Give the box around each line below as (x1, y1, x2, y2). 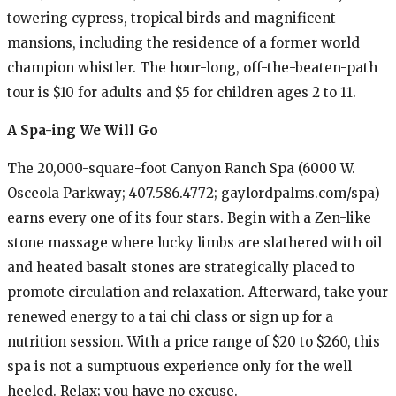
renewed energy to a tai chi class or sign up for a (7, 308, 333, 325)
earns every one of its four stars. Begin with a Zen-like (7, 209, 371, 226)
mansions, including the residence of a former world (7, 34, 360, 51)
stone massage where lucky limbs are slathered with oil (7, 233, 382, 251)
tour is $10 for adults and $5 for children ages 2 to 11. (7, 83, 356, 101)
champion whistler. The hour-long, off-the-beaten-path (7, 58, 377, 76)
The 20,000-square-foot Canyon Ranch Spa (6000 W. (7, 159, 355, 177)
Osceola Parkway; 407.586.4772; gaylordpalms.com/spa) (7, 184, 380, 202)
